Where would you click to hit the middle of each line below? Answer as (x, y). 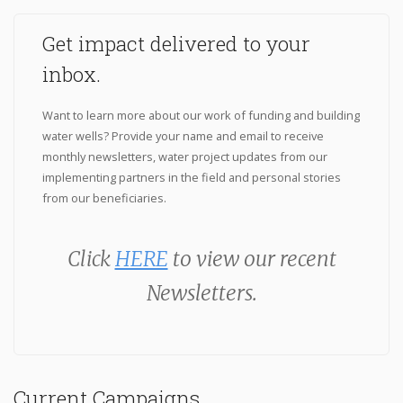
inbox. (71, 74)
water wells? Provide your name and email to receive (183, 136)
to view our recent (252, 260)
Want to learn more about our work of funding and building (201, 116)
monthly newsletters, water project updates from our (184, 157)
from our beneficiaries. (104, 198)
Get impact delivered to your (176, 44)
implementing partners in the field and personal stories (191, 178)
